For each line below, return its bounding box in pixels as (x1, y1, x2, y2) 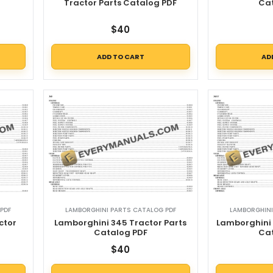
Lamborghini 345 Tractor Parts (54, 216, 187, 229)
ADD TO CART (96, 51, 144, 62)
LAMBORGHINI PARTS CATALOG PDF (65, 205, 176, 214)
